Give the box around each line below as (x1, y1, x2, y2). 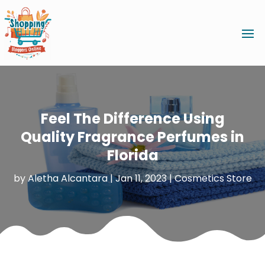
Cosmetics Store (174, 172, 252, 186)
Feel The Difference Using (40, 109, 225, 129)
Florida (106, 146, 159, 166)
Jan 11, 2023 (115, 172, 167, 186)
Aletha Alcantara (27, 172, 108, 186)
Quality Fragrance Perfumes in (21, 127, 244, 147)
